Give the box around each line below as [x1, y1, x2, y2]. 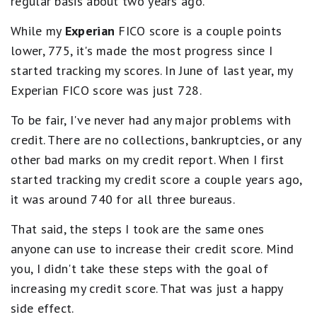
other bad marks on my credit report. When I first [11, 151, 284, 168]
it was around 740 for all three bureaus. [11, 191, 235, 207]
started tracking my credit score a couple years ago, [11, 171, 302, 188]
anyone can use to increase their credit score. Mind [11, 241, 294, 257]
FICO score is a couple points [118, 23, 282, 39]
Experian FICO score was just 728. [11, 82, 202, 98]
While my [11, 23, 65, 39]
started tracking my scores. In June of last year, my [11, 62, 293, 79]
